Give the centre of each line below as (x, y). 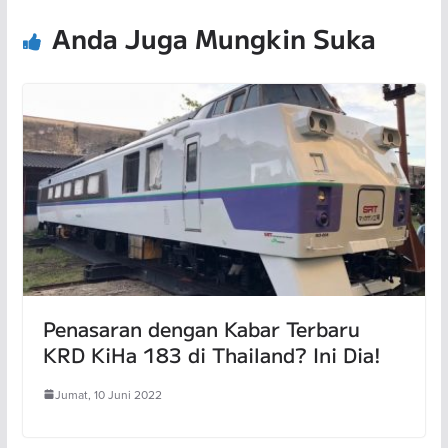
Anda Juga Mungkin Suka (213, 37)
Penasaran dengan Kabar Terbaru (201, 328)
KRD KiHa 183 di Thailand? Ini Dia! (211, 354)
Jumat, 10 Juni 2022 (108, 394)
